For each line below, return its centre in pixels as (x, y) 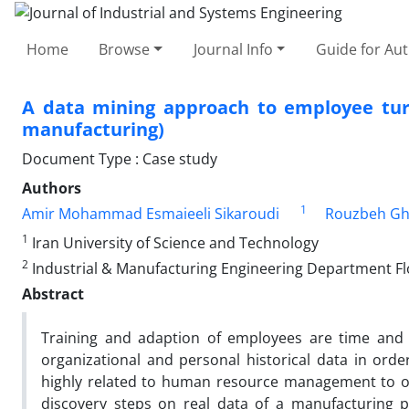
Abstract (53, 294)
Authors (52, 188)
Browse (125, 49)
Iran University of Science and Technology (173, 242)
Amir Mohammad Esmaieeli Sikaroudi (151, 213)
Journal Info (233, 49)
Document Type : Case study (120, 158)
